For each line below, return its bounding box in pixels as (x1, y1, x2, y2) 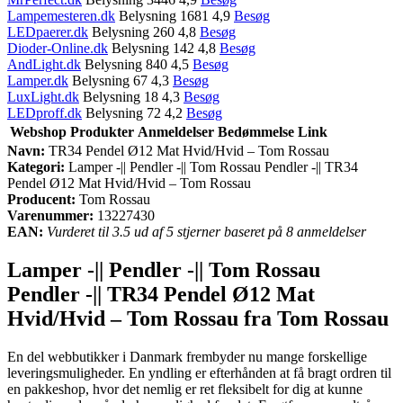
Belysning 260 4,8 (88, 23, 200, 40)
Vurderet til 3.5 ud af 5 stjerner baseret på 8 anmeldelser (47, 223, 366, 239)
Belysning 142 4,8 (108, 40, 219, 56)
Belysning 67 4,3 (68, 72, 173, 88)
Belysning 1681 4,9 (115, 7, 234, 23)
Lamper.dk (7, 72, 68, 88)
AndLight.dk (7, 56, 81, 72)
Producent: (7, 191, 76, 207)
